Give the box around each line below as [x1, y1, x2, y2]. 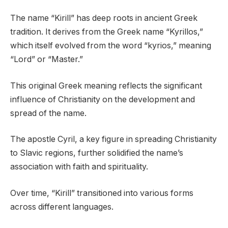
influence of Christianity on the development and [10, 94, 195, 104]
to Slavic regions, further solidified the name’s [10, 148, 183, 158]
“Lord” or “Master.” [10, 54, 83, 65]
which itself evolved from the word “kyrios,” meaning [10, 41, 211, 51]
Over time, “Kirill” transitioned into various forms [10, 188, 193, 198]
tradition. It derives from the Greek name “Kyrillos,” [10, 27, 203, 37]
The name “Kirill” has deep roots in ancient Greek [10, 13, 197, 23]
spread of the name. [10, 108, 87, 118]
